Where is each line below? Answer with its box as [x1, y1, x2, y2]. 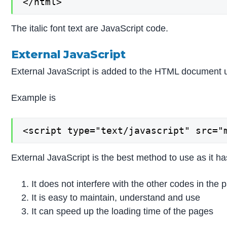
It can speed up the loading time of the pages [31, 206, 214, 216]
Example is [11, 93, 56, 103]
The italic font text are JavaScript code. [11, 23, 169, 34]
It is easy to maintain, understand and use [31, 192, 201, 203]
